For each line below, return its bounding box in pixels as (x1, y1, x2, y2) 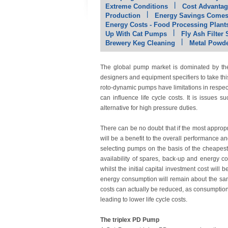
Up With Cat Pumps (105, 30, 167, 38)
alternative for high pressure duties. (100, 104, 197, 111)
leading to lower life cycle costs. (100, 196, 187, 203)
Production (105, 12, 140, 19)
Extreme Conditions (105, 3, 168, 10)
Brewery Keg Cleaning (105, 39, 175, 47)
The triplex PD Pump (100, 216, 159, 223)
